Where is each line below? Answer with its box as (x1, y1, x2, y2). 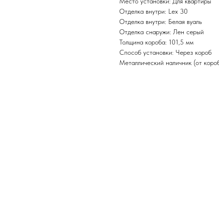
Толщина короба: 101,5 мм (119, 38, 194, 46)
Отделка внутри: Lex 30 (119, 7, 188, 15)
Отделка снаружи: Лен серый (119, 28, 204, 36)
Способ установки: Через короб (119, 48, 212, 56)
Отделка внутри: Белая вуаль (119, 18, 202, 25)
